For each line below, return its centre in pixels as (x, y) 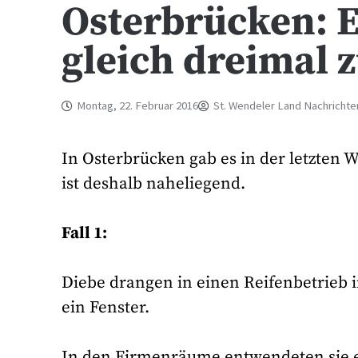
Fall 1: (85, 233)
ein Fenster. (106, 308)
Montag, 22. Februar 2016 (138, 105)
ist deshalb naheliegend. (154, 183)
